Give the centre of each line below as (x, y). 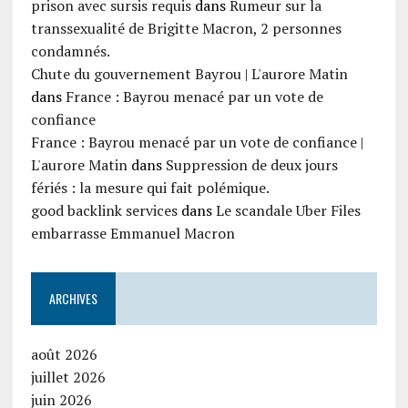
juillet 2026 (68, 377)
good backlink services (104, 211)
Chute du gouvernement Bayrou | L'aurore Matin (189, 74)
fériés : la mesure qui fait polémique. (150, 188)
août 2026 (64, 355)
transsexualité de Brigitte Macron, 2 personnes (186, 29)
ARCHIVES (73, 299)
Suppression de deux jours (251, 165)
